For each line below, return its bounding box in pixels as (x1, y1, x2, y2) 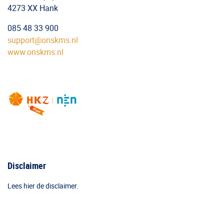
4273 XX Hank (7, 2, 58, 13)
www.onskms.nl (7, 46, 63, 57)
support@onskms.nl (7, 34, 78, 45)
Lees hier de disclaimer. (7, 181, 78, 190)
